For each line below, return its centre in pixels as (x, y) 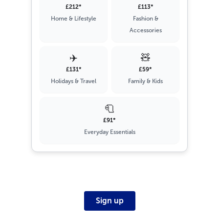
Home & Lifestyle (74, 18)
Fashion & (145, 18)
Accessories (145, 30)
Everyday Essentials (109, 132)
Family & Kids (145, 81)
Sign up (109, 200)
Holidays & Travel (74, 81)
